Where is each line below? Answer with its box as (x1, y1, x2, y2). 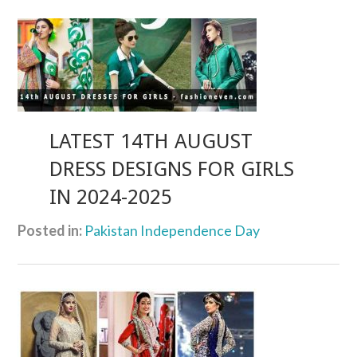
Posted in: (18, 222, 83, 240)
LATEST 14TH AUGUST (49, 128, 253, 153)
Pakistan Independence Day (84, 222, 261, 240)
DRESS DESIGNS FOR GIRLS (49, 156, 295, 181)
